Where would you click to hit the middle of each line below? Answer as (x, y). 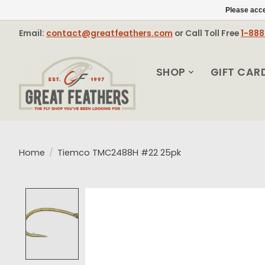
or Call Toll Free (207, 33)
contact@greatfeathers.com (109, 33)
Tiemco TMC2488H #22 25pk (119, 153)
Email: (33, 33)
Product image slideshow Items (167, 196)
